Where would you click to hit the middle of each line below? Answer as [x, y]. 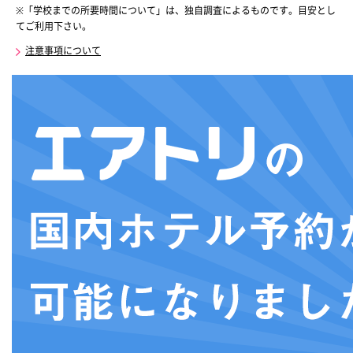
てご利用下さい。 [54, 27]
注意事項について [63, 51]
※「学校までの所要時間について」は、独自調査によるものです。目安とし [176, 11]
